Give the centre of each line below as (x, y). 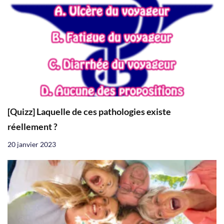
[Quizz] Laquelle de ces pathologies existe (89, 111)
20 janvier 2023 (32, 144)
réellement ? (32, 126)
